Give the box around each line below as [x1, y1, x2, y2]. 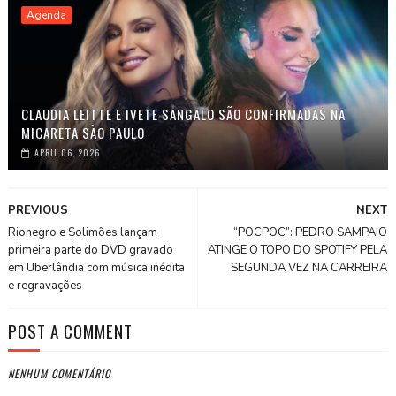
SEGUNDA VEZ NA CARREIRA [231, 259, 388, 276]
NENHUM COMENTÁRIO [7, 365, 110, 381]
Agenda [26, 7, 66, 22]
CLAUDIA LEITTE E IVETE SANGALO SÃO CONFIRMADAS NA [20, 103, 346, 124]
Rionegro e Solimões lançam [7, 224, 157, 240]
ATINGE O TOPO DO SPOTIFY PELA [208, 241, 388, 258]
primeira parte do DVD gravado [7, 241, 173, 258]
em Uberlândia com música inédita [7, 259, 185, 276]
